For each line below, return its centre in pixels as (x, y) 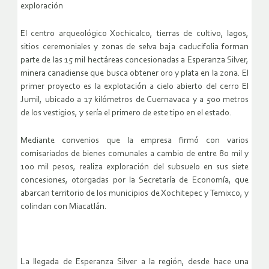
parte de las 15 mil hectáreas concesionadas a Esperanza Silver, (134, 61)
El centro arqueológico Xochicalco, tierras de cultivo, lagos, (134, 34)
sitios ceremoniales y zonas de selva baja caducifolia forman (134, 47)
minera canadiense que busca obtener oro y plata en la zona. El (134, 74)
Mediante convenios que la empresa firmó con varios (134, 141)
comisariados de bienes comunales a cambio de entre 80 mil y (134, 154)
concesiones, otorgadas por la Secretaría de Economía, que (134, 181)
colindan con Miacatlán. (64, 207)
